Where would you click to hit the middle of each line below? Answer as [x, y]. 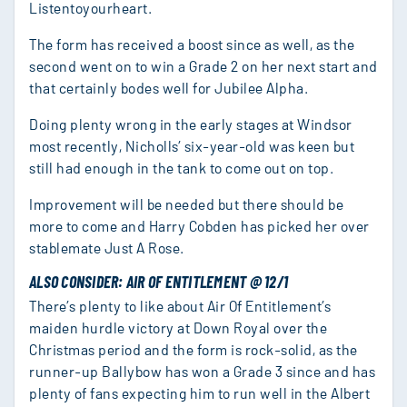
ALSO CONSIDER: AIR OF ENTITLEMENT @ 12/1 [159, 281]
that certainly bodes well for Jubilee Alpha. [169, 87]
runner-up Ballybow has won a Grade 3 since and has [202, 371]
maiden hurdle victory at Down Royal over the [178, 327]
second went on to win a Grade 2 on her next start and [203, 65]
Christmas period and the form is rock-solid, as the [194, 349]
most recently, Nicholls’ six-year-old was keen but [192, 145]
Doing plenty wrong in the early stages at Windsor [191, 124]
